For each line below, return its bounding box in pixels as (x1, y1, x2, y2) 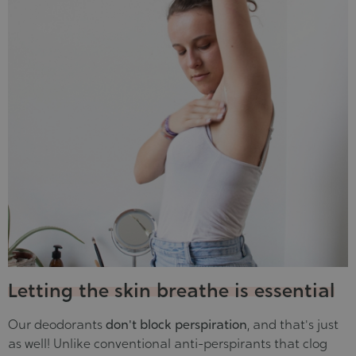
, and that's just (247, 315, 339, 333)
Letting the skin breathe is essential (8, 277, 335, 303)
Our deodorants (8, 315, 106, 333)
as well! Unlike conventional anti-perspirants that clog (8, 335, 327, 352)
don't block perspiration (106, 315, 247, 333)
